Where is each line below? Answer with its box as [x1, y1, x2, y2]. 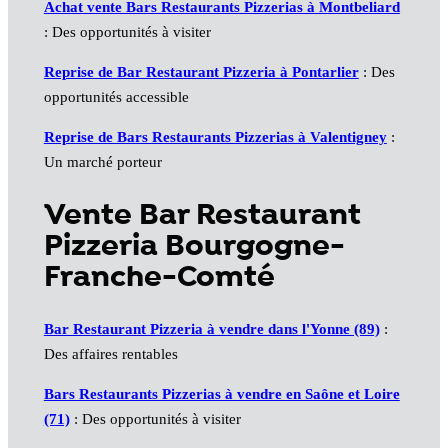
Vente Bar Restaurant [43, 195, 361, 235]
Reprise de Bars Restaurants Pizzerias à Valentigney [43, 128, 387, 145]
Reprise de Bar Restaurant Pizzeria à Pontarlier [43, 63, 359, 80]
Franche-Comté [43, 257, 275, 297]
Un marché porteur [43, 153, 162, 170]
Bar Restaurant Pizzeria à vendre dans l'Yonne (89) [43, 321, 380, 338]
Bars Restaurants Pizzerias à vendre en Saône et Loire [43, 386, 400, 403]
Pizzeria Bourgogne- [43, 226, 345, 266]
